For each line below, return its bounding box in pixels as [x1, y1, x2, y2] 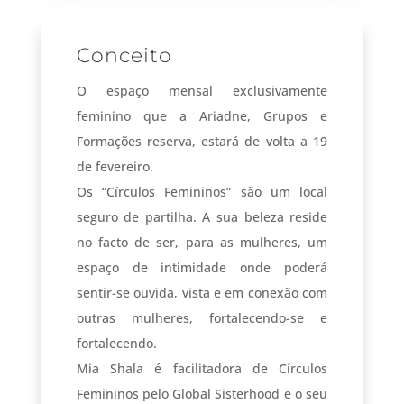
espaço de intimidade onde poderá [76, 258, 328, 276]
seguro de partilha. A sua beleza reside [76, 207, 328, 225]
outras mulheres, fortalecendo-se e [76, 308, 328, 326]
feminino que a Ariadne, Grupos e [76, 106, 328, 124]
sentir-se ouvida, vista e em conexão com [76, 283, 328, 301]
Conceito [76, 42, 172, 68]
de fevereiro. [76, 157, 153, 175]
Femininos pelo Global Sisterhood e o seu [76, 384, 328, 402]
